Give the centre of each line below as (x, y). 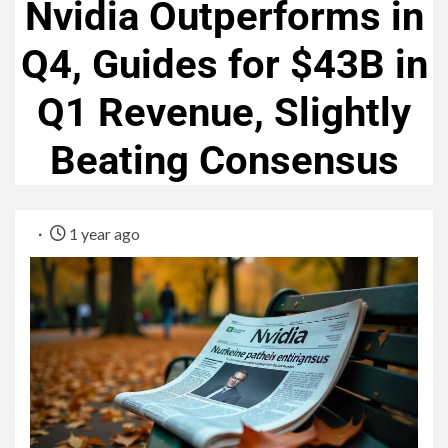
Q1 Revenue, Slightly (224, 113)
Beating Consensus (224, 161)
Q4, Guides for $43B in (224, 65)
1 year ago (103, 234)
